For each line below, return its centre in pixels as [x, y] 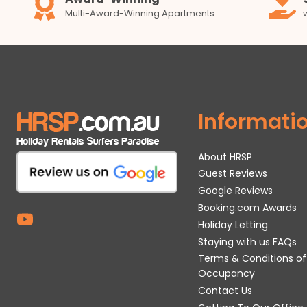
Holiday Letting [233, 224]
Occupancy [227, 274]
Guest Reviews [233, 174]
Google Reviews [236, 191]
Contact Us [225, 291]
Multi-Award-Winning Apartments [139, 13]
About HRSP [225, 157]
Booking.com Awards [248, 208]
